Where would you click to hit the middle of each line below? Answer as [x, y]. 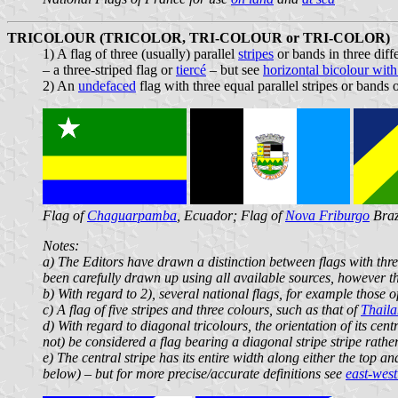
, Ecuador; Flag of [231, 215]
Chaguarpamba [132, 215]
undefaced [107, 85]
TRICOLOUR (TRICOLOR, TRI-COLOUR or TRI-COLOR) [199, 37]
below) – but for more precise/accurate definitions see [194, 373]
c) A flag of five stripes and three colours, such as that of [202, 309]
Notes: [61, 245]
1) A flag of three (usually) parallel [140, 53]
